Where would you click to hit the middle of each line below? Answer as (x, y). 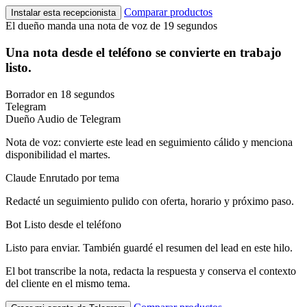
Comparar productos (168, 12)
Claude (22, 177)
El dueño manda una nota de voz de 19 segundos (111, 26)
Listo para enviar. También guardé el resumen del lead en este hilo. (149, 247)
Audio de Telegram (79, 119)
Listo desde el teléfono (73, 224)
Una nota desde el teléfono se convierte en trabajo (144, 52)
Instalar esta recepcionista (63, 13)
